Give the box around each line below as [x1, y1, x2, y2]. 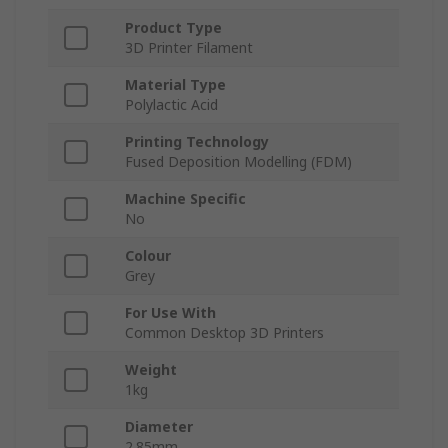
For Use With [125, 303, 216, 323]
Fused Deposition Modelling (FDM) [125, 152, 352, 172]
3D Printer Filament [125, 38, 253, 58]
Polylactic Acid [125, 95, 218, 115]
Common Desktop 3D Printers [125, 323, 324, 343]
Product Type [125, 18, 222, 38]
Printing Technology [125, 132, 269, 152]
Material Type [125, 75, 226, 95]
